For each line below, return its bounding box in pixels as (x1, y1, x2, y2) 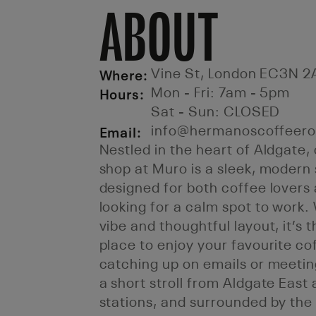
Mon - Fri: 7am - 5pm (151, 87, 291, 101)
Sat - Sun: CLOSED (151, 106, 281, 120)
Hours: (99, 81, 145, 103)
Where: (99, 62, 149, 84)
